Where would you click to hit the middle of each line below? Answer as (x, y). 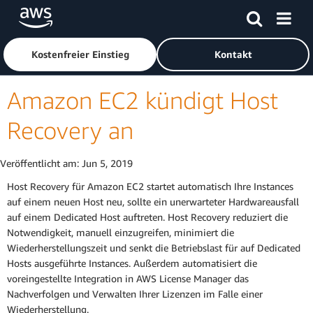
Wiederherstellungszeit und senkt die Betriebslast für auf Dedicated (154, 248)
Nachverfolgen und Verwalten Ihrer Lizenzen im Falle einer (135, 294)
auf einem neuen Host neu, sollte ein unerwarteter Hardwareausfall (153, 202)
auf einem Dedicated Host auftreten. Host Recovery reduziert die (147, 217)
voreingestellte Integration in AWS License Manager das (128, 279)
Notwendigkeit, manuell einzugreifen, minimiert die (121, 233)
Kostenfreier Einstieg (80, 54)
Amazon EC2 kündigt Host (143, 100)
